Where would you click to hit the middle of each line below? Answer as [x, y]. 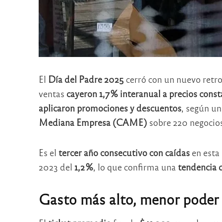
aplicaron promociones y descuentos [110, 108]
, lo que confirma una [135, 166]
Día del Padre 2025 [86, 79]
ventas [52, 94]
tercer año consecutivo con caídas [124, 152]
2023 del [56, 166]
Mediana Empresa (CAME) [93, 122]
